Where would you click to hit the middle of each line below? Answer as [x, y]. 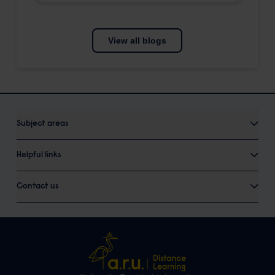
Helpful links [39, 156]
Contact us [37, 187]
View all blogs [137, 41]
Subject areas [42, 124]
